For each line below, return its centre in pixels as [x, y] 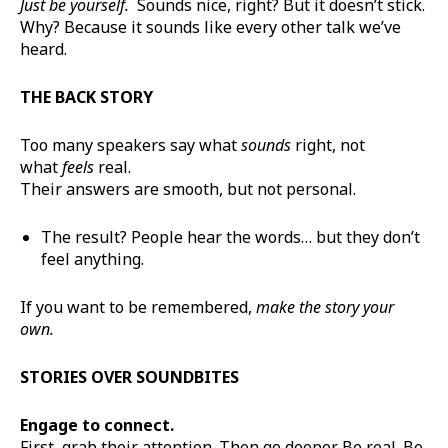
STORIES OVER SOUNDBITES [129, 376]
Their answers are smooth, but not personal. [188, 188]
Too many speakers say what [130, 144]
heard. [43, 48]
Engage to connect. [97, 424]
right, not [328, 144]
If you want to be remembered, [138, 306]
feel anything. [92, 258]
